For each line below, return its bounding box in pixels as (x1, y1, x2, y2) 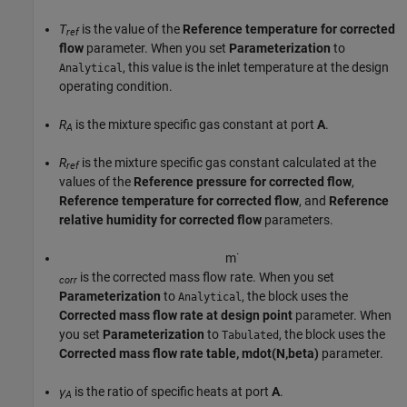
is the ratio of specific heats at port (72, 383, 272, 399)
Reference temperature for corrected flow (59, 193, 299, 208)
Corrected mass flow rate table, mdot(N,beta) (59, 345, 319, 361)
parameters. (262, 212, 333, 227)
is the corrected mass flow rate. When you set (77, 269, 334, 284)
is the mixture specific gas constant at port (73, 116, 317, 132)
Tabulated (222, 328, 279, 342)
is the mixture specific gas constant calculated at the (79, 154, 376, 170)
